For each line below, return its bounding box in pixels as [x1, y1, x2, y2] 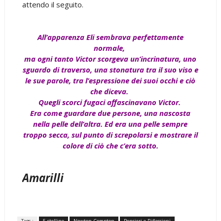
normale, [94, 42, 127, 53]
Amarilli [22, 170, 64, 185]
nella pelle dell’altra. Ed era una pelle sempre [33, 118, 188, 129]
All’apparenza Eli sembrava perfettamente [37, 32, 184, 42]
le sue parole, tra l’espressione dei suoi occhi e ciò [25, 75, 196, 85]
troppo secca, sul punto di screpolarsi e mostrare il [23, 129, 198, 140]
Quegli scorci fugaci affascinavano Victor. [38, 97, 183, 107]
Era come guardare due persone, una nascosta [30, 108, 191, 118]
